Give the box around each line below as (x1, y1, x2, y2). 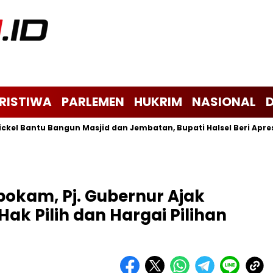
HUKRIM (134, 93, 182, 110)
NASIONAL (192, 93, 256, 110)
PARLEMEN (62, 93, 124, 110)
